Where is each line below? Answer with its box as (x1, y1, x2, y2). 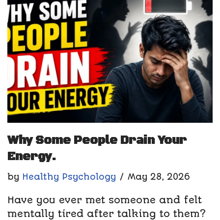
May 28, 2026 (128, 172, 190, 182)
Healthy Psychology (22, 172, 116, 182)
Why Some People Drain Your (7, 133, 187, 148)
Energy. (7, 149, 56, 165)
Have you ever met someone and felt (7, 194, 202, 206)
